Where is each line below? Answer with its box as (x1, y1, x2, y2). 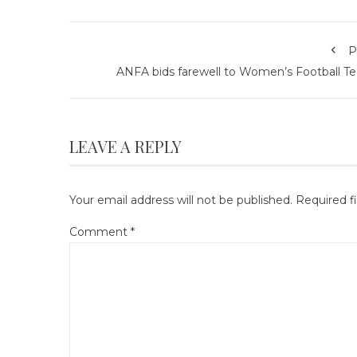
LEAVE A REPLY (69, 135, 182, 157)
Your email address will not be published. (69, 193, 292, 207)
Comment (69, 225, 131, 239)
